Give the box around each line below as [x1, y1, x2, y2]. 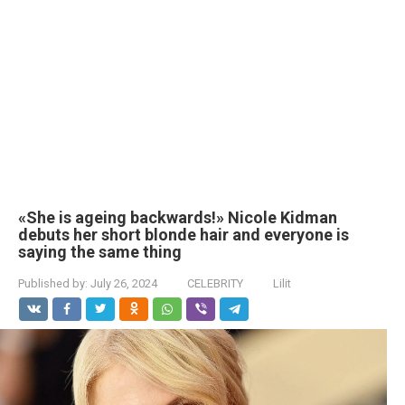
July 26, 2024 [90, 277, 157, 290]
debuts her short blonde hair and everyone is [18, 225, 349, 244]
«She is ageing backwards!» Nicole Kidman [18, 208, 337, 227]
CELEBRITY [187, 277, 243, 290]
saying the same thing [18, 242, 182, 261]
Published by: [18, 277, 88, 290]
